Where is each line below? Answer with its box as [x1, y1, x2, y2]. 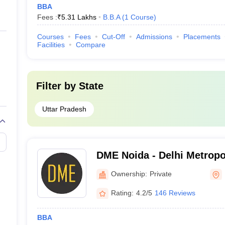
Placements [183, 33, 220, 41]
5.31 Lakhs [61, 13, 96, 21]
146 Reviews [154, 188, 195, 197]
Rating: [110, 188, 134, 197]
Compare [75, 41, 105, 49]
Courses [37, 33, 64, 41]
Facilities [37, 41, 65, 49]
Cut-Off [101, 33, 125, 41]
